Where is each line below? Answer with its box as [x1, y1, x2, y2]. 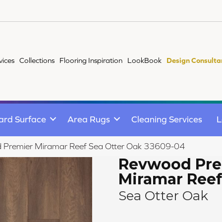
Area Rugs [67, 113, 110, 124]
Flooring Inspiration [59, 56, 123, 64]
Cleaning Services [131, 113, 202, 124]
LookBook [127, 56, 162, 64]
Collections [19, 56, 55, 64]
